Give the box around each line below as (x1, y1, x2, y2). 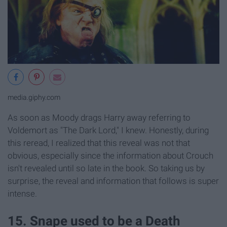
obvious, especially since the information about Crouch (8, 150, 213, 161)
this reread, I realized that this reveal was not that (8, 138, 190, 148)
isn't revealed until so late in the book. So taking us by (8, 163, 205, 174)
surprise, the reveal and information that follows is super (8, 176, 219, 186)
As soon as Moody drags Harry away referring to (8, 112, 191, 123)
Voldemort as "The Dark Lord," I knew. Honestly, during (8, 125, 209, 136)
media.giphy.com (8, 93, 60, 102)
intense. (8, 188, 37, 199)
